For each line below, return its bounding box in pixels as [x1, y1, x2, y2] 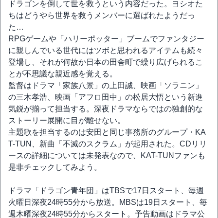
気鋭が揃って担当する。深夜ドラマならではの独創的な [8, 105, 203, 113]
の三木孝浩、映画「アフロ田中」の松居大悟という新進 [8, 93, 203, 101]
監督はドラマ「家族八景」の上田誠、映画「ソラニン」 [8, 81, 203, 90]
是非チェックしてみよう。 [8, 163, 102, 171]
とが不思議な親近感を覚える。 [8, 70, 117, 78]
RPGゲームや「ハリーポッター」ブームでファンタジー [8, 35, 204, 43]
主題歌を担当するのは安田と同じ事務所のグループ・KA [8, 128, 206, 136]
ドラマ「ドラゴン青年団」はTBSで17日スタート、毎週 [8, 186, 204, 195]
